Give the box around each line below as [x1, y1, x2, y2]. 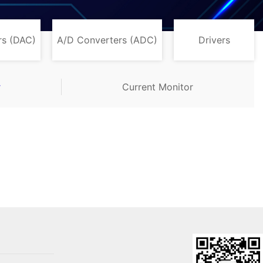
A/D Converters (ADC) [57, 34, 157, 46]
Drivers [198, 34, 230, 46]
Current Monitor [122, 81, 194, 93]
